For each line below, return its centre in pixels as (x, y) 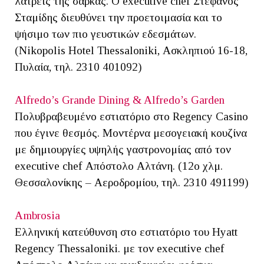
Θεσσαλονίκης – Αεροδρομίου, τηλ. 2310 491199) (132, 183)
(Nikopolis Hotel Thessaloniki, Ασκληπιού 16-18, (131, 51)
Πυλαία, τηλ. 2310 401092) (78, 67)
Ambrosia (37, 216)
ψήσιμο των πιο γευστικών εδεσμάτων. (105, 34)
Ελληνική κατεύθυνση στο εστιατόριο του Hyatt (126, 232)
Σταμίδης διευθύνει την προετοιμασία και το (118, 18)
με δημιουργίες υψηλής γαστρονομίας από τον (123, 150)
